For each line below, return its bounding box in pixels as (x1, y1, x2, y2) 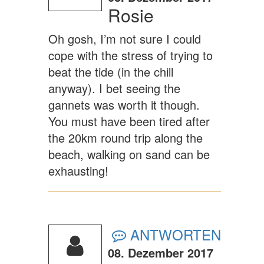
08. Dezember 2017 (107, 244, 213, 262)
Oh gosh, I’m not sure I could (48, 30, 201, 48)
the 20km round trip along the (48, 129, 203, 147)
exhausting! (48, 162, 108, 180)
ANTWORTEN (126, 224, 221, 245)
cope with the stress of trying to (48, 47, 213, 64)
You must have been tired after (48, 113, 210, 130)
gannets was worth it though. (48, 96, 200, 114)
